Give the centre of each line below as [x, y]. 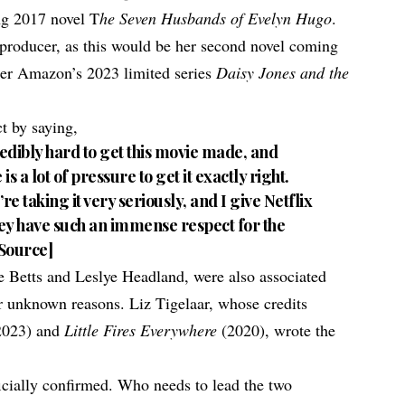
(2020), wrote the [277, 330]
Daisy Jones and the [283, 73]
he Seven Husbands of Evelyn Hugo [216, 19]
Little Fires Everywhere [141, 330]
